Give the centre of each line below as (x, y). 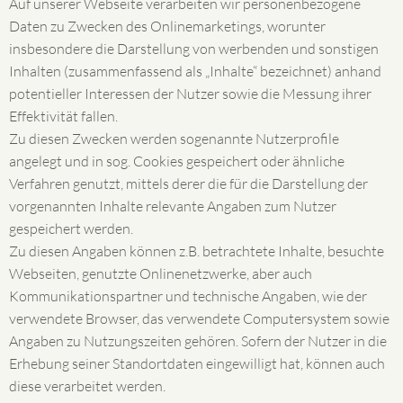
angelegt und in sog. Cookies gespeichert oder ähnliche (177, 161)
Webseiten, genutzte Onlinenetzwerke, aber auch (161, 273)
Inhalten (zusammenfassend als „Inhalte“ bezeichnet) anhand (195, 71)
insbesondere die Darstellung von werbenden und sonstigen (194, 49)
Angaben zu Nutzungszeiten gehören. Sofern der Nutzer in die (198, 341)
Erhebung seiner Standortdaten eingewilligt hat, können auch (197, 363)
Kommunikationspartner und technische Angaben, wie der (188, 296)
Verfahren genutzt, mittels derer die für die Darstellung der (188, 184)
